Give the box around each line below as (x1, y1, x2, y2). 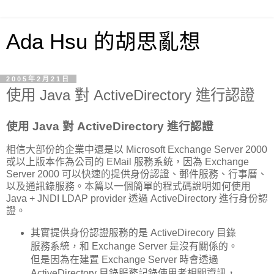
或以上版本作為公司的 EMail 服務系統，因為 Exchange (6, 156, 249, 167)
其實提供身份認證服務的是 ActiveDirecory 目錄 (30, 228, 236, 239)
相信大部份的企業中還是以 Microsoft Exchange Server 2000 (6, 144, 267, 155)
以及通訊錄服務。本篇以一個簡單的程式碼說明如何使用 (6, 180, 251, 191)
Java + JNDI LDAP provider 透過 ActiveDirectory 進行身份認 (6, 193, 268, 204)
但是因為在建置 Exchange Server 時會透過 (30, 254, 218, 265)
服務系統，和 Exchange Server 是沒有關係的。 (30, 241, 238, 252)
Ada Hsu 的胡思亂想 (6, 30, 201, 53)
